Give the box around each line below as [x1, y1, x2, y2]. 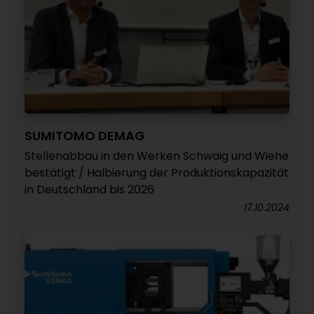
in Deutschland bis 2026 [25, 182, 154, 198]
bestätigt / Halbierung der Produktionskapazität [25, 165, 289, 181]
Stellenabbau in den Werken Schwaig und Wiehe [25, 148, 289, 164]
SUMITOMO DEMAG [25, 127, 145, 144]
